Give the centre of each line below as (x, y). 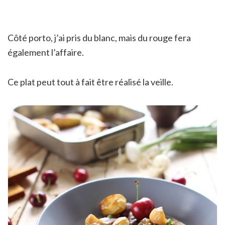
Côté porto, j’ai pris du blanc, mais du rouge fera (99, 37)
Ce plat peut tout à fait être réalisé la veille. (90, 82)
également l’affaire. (46, 52)
